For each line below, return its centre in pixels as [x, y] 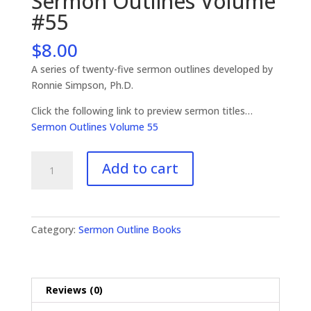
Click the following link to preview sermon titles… [142, 110]
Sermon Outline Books [129, 229]
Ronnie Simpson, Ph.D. [82, 85]
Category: [54, 229]
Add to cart [140, 168]
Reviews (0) [74, 289]
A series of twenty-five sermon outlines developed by [152, 69]
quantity [49, 222]
